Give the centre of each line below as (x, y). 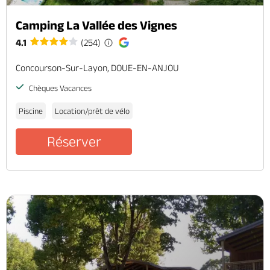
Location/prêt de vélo (92, 111)
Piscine (31, 111)
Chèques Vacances (59, 88)
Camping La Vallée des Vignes (96, 25)
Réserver (74, 142)
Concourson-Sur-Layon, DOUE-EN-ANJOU (97, 68)
